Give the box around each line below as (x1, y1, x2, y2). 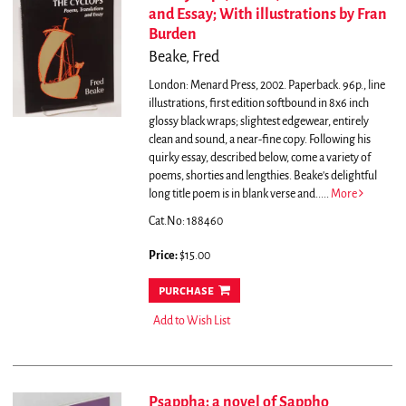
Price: (148, 249, 179, 263)
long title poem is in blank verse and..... (148, 188, 331, 201)
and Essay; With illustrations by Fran (148, 6, 387, 24)
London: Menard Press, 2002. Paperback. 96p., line (148, 79, 385, 92)
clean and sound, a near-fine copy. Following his (148, 133, 371, 147)
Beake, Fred (148, 49, 219, 66)
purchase (158, 284, 214, 298)
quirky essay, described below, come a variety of (148, 151, 371, 165)
